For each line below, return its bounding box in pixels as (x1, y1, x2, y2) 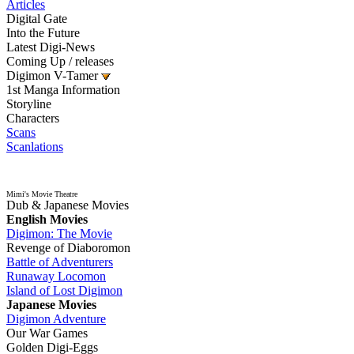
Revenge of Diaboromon (6, 241, 130, 254)
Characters (6, 111, 59, 125)
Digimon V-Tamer (6, 69, 101, 82)
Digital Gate (6, 12, 67, 25)
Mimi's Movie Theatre (6, 190, 77, 198)
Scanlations (6, 140, 63, 153)
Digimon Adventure (6, 312, 106, 326)
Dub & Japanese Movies (6, 198, 129, 212)
